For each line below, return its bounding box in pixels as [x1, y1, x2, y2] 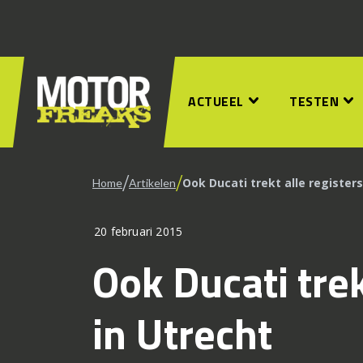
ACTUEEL [188, 92, 244, 111]
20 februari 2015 [94, 224, 183, 239]
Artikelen [129, 176, 176, 190]
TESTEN [289, 92, 339, 111]
